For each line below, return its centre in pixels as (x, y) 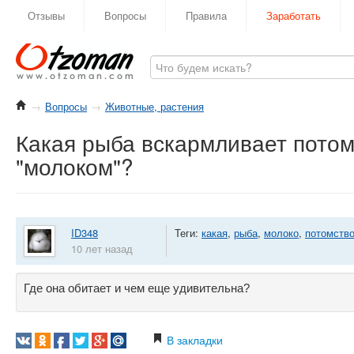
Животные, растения (154, 106)
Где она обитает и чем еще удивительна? (137, 288)
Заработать (294, 15)
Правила (206, 15)
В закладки (193, 340)
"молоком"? (75, 166)
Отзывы (46, 15)
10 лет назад (102, 249)
